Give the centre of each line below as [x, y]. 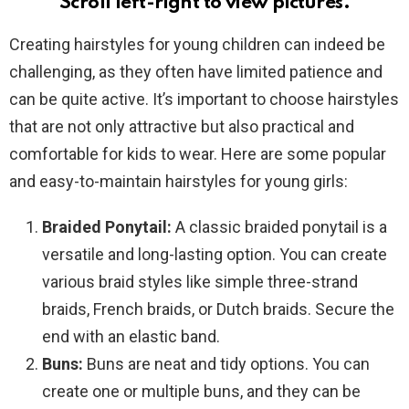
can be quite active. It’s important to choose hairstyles [204, 100]
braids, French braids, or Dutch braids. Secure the [218, 309]
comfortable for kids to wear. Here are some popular [198, 154]
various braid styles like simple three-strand [200, 282]
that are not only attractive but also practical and [182, 127]
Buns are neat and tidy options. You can [226, 364]
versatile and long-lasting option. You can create [215, 255]
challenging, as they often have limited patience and [196, 72]
